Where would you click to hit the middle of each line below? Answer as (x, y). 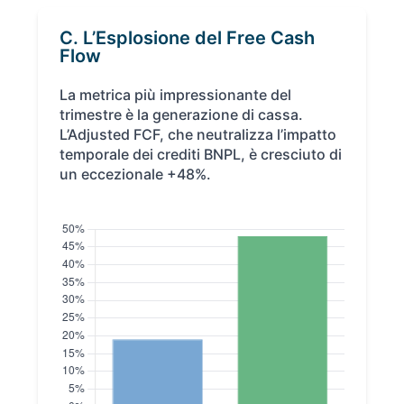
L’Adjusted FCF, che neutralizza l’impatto (198, 135)
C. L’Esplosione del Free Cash (188, 38)
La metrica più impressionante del (176, 95)
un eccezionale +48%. (136, 174)
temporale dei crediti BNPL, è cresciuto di (201, 155)
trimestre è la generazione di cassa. (182, 115)
